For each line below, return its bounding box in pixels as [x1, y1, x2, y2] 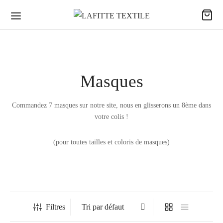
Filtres [46, 202, 65, 211]
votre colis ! [95, 112, 128, 120]
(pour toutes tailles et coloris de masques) [53, 137, 170, 146]
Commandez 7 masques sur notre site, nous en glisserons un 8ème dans [12, 101, 211, 109]
